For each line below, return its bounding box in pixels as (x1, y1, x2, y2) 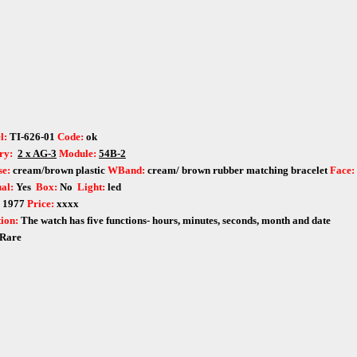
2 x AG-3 (18, 147, 57, 160)
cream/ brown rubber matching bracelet (145, 164, 328, 177)
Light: (77, 181, 105, 194)
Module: (59, 147, 96, 160)
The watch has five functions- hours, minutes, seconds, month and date (21, 214, 331, 227)
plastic (73, 164, 108, 177)
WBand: (108, 164, 145, 177)
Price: (27, 198, 57, 210)
